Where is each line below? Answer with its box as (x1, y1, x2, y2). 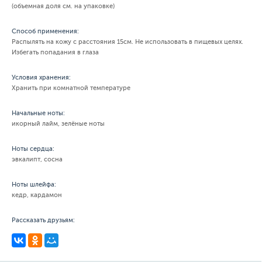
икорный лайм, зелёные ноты (12, 120, 105, 127)
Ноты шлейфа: (12, 181, 56, 188)
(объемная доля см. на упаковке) (12, 2, 115, 10)
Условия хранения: (12, 74, 71, 81)
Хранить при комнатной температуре (12, 84, 130, 92)
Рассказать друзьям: (12, 216, 75, 224)
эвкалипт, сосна (12, 156, 63, 163)
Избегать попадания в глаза (12, 49, 99, 56)
